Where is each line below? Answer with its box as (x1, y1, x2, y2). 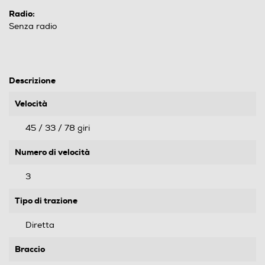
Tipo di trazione (15, 195, 77, 206)
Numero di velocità (15, 146, 90, 157)
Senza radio (9, 21, 57, 31)
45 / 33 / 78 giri (25, 122, 90, 133)
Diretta (25, 219, 54, 230)
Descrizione (9, 75, 56, 86)
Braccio (15, 243, 45, 254)
